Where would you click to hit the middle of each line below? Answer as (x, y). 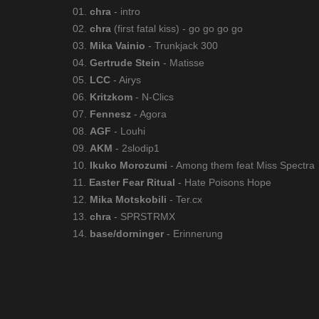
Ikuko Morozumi (129, 165)
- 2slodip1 (136, 148)
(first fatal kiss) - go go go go (177, 28)
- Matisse (182, 63)
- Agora (149, 114)
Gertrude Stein (125, 63)
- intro (126, 11)
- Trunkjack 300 (182, 46)
